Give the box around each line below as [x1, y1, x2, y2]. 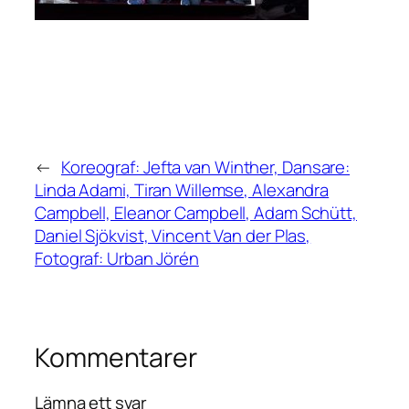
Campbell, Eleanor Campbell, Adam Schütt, [35, 200, 357, 225]
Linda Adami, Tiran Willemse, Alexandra [35, 177, 330, 202]
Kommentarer [35, 339, 197, 375]
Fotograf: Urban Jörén [35, 246, 199, 270]
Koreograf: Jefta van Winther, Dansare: [60, 154, 351, 179]
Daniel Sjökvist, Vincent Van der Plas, [35, 223, 311, 247]
